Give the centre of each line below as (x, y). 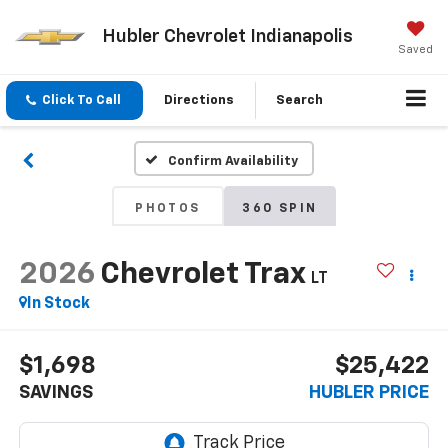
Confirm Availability (232, 162)
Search (299, 101)
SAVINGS (55, 393)
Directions (199, 101)
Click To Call (81, 101)
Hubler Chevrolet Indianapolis (227, 36)
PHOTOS (168, 209)
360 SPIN (280, 209)
